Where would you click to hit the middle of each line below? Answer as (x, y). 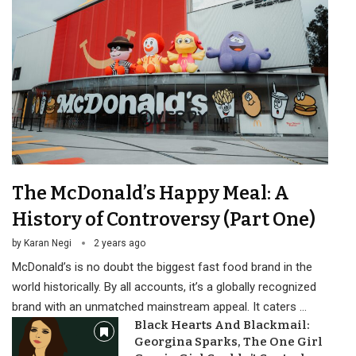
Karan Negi (48, 244)
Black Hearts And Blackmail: (222, 325)
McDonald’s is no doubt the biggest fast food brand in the (162, 267)
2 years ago (120, 244)
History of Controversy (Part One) (164, 220)
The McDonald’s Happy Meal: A (151, 193)
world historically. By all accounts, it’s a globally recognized (164, 287)
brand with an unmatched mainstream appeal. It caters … (159, 307)
